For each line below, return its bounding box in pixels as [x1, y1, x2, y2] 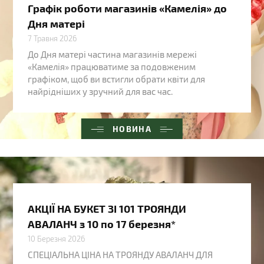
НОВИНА [112, 124, 152, 134]
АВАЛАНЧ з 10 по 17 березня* [28, 217, 176, 230]
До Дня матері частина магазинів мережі [28, 49, 197, 60]
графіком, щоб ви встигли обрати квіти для [28, 74, 206, 85]
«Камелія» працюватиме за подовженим [28, 61, 196, 72]
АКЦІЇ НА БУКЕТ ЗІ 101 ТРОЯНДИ [28, 202, 187, 215]
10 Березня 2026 [28, 234, 85, 244]
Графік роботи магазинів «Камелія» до [28, 2, 227, 15]
